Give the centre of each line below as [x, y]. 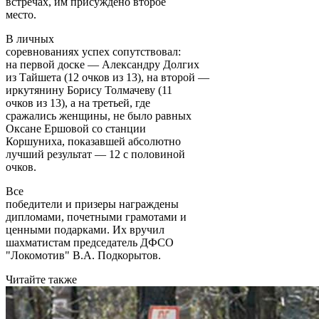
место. [21, 14]
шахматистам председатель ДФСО [90, 242]
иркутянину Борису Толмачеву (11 [89, 90]
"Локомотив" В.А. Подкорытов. [83, 255]
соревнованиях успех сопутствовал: [93, 51]
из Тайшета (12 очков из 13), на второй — [108, 77]
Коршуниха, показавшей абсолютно [93, 141]
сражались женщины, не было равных [99, 115]
